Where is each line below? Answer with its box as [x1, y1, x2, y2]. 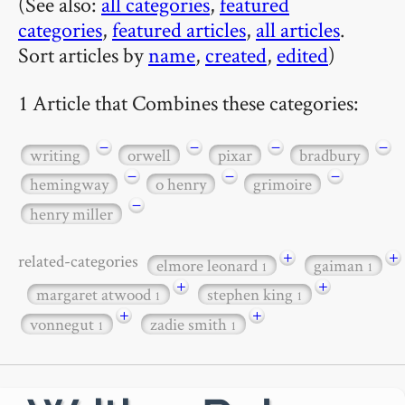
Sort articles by [18, 41, 148, 69]
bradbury [299, 143, 360, 166]
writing [30, 143, 80, 166]
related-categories [18, 249, 145, 272]
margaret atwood [36, 283, 155, 306]
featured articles [112, 15, 246, 43]
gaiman [314, 253, 367, 277]
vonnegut [30, 312, 98, 335]
